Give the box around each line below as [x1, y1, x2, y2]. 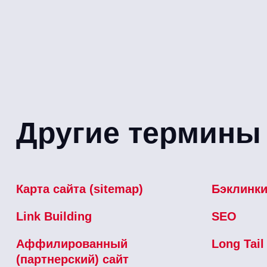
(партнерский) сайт [16, 252, 129, 266]
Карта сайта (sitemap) [16, 182, 143, 195]
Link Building [16, 209, 92, 223]
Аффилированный [16, 237, 128, 250]
